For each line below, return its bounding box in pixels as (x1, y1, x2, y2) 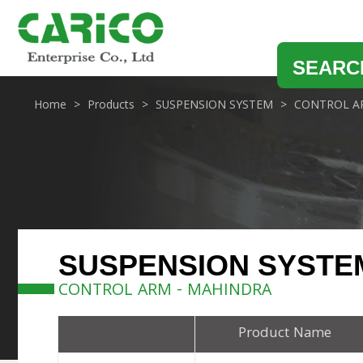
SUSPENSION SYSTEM (156, 96, 273, 116)
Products (88, 96, 135, 116)
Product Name (237, 322, 331, 346)
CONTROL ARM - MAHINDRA (58, 277, 271, 305)
